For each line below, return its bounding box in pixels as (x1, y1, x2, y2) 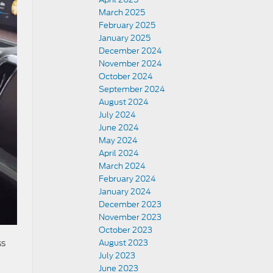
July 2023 (99, 250, 135, 261)
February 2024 (99, 173, 156, 185)
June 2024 (99, 122, 139, 133)
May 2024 (99, 135, 138, 146)
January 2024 (99, 186, 151, 197)
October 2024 (99, 71, 153, 82)
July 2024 (99, 109, 136, 121)
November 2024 (99, 58, 162, 69)
